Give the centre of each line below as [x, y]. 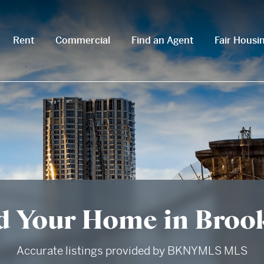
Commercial [83, 40]
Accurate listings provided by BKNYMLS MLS [132, 250]
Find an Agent [162, 40]
